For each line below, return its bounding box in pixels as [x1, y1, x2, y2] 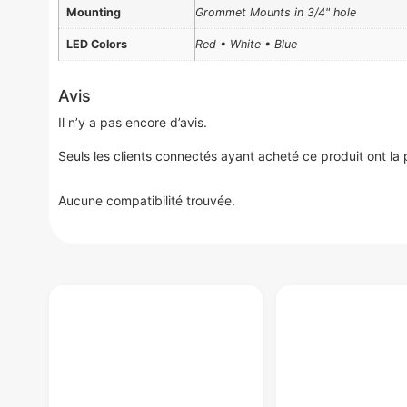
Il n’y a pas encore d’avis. [57, 114, 207, 130]
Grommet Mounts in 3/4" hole [194, 5, 356, 19]
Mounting [65, 5, 121, 19]
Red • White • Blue [194, 36, 297, 51]
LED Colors [65, 36, 127, 51]
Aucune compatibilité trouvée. [57, 192, 235, 208]
